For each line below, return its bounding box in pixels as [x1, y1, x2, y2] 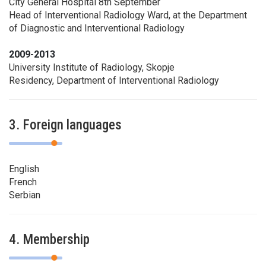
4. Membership [9, 231, 90, 248]
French [9, 176, 37, 188]
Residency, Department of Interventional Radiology [9, 74, 219, 86]
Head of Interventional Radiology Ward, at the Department [9, 9, 247, 21]
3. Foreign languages [9, 116, 122, 133]
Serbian [9, 189, 40, 201]
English [9, 163, 39, 175]
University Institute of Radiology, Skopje [9, 61, 175, 73]
